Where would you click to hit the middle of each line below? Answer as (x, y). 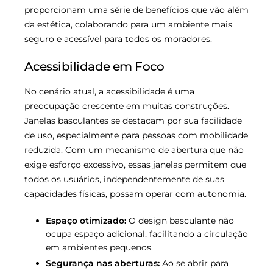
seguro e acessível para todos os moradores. (118, 39)
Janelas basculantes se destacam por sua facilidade (133, 120)
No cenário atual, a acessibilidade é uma (109, 91)
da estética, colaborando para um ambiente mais (128, 24)
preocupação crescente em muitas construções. (127, 106)
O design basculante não (180, 220)
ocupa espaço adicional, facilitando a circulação (147, 234)
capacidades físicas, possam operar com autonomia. (135, 193)
